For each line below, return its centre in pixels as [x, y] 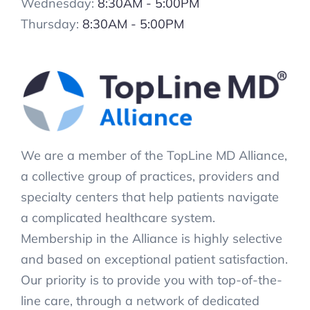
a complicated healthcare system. [118, 218]
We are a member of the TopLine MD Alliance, [154, 156]
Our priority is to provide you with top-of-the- [152, 280]
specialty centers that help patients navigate [150, 197]
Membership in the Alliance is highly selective [152, 239]
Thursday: [52, 24]
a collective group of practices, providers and [150, 176]
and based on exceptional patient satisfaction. [154, 259]
